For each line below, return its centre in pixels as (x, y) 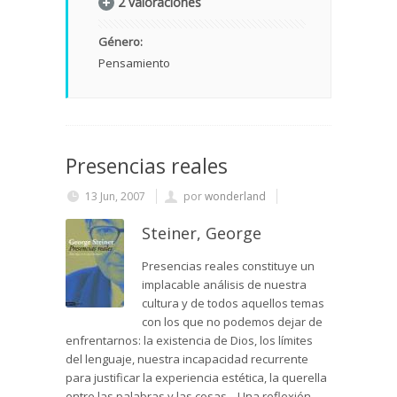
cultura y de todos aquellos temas (233, 304)
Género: (122, 42)
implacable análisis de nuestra (224, 285)
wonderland (235, 197)
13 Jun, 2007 (115, 197)
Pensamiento (134, 63)
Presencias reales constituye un (228, 266)
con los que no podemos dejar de (232, 322)
